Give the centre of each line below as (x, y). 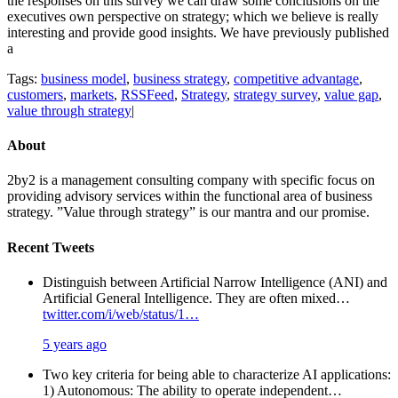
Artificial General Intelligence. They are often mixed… (196, 298)
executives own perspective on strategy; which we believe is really (193, 16)
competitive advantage (296, 78)
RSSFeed (147, 94)
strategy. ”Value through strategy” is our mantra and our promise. (188, 212)
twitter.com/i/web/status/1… (121, 314)
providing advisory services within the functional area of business (190, 196)
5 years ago (75, 344)
